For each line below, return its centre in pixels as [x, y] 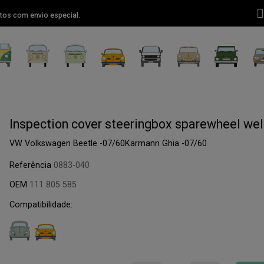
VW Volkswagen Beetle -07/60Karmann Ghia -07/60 [108, 143]
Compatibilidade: [41, 204]
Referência [31, 165]
